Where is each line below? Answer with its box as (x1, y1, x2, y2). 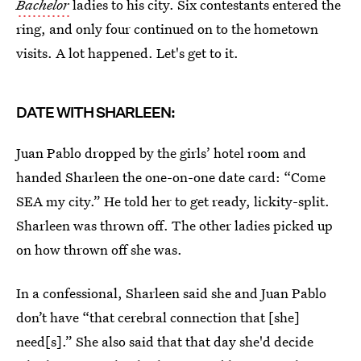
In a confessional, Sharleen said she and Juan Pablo (16, 284, 326, 302)
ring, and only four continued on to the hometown (16, 19, 318, 38)
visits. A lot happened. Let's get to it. (16, 44, 239, 62)
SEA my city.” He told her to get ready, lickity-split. (16, 192, 330, 210)
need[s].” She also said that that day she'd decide (16, 332, 313, 351)
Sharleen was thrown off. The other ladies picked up (16, 216, 333, 234)
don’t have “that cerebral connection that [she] (16, 308, 300, 326)
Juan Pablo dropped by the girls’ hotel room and (16, 143, 306, 162)
